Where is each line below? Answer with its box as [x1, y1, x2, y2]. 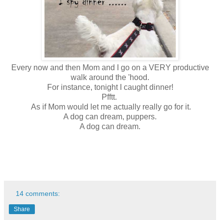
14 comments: [16, 189, 60, 197]
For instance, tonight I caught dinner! [47, 82, 173, 91]
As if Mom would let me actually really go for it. [29, 102, 191, 111]
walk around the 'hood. [71, 73, 149, 82]
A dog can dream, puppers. [63, 112, 157, 121]
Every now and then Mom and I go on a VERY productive [11, 63, 209, 72]
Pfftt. [101, 92, 119, 101]
